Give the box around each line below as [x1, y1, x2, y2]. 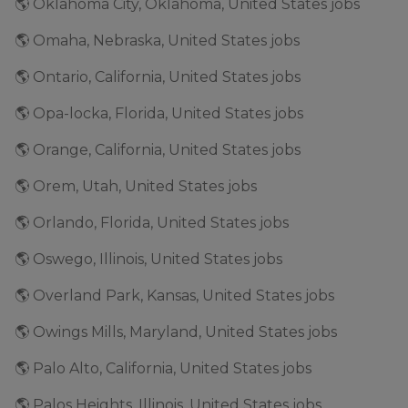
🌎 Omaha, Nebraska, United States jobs [15, 32, 300, 49]
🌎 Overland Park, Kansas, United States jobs [15, 287, 334, 304]
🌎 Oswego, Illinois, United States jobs [15, 250, 282, 268]
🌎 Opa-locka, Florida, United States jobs [15, 105, 303, 122]
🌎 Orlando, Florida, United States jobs [15, 214, 289, 231]
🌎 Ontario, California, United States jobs [15, 68, 301, 86]
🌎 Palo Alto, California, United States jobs [15, 360, 311, 377]
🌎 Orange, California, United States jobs [15, 141, 301, 158]
